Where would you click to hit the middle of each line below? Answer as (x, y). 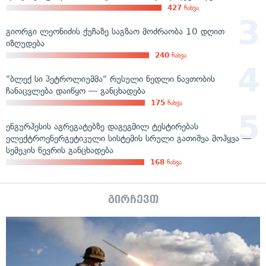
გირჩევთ (133, 199)
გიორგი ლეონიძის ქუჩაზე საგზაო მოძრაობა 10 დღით (115, 31)
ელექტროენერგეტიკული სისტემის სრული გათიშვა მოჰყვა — (129, 138)
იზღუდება (25, 43)
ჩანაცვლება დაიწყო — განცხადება (76, 91)
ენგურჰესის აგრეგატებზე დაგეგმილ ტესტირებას (102, 126)
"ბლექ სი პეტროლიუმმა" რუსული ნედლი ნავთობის (110, 79)
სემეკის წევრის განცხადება (60, 150)
